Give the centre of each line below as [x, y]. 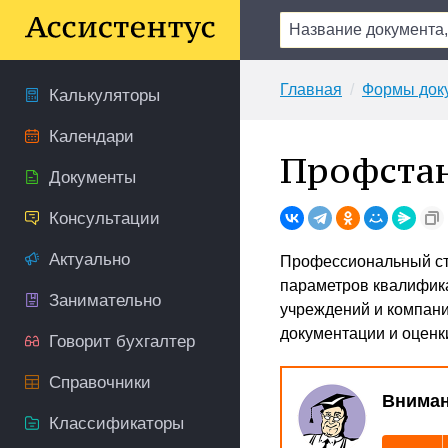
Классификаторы [116, 423]
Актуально [89, 259]
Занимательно [105, 300]
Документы [92, 177]
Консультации [104, 218]
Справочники [100, 382]
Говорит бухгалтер [122, 341]
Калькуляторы [104, 95]
